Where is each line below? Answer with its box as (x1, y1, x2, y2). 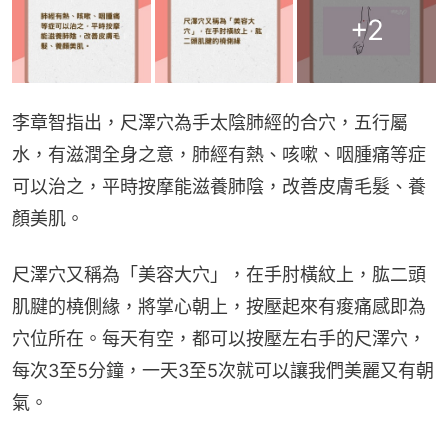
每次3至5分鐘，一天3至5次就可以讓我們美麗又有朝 (12, 359, 434, 381)
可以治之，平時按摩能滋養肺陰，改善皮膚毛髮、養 (12, 175, 426, 197)
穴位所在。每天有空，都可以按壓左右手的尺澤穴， (12, 327, 426, 349)
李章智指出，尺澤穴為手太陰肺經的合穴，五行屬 (12, 111, 408, 133)
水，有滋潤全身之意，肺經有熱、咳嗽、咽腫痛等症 (12, 143, 426, 165)
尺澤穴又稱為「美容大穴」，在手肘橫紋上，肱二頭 (12, 263, 426, 285)
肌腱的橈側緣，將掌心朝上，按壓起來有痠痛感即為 (12, 295, 426, 317)
